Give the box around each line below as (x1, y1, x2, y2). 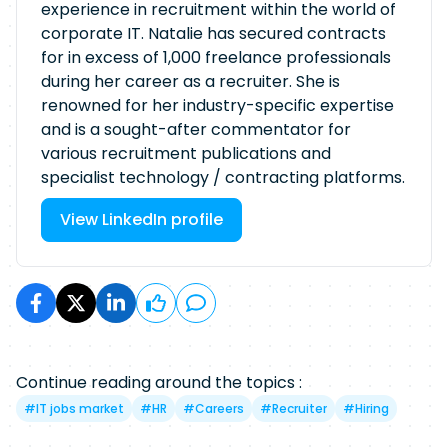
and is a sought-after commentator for (41, 118, 351, 142)
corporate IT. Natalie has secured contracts (41, 22, 386, 46)
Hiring (355, 400, 389, 418)
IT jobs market (36, 400, 124, 418)
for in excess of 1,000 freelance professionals (41, 46, 391, 70)
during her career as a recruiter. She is (41, 70, 340, 94)
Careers (195, 400, 244, 418)
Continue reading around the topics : (16, 371, 302, 395)
